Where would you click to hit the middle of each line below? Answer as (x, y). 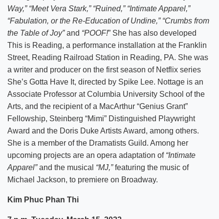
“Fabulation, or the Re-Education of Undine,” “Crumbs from (108, 21)
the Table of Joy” (36, 33)
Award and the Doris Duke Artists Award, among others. (103, 131)
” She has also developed (152, 33)
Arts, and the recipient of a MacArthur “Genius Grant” (98, 106)
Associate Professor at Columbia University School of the (106, 94)
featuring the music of (151, 167)
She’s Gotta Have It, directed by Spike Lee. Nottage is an (105, 82)
